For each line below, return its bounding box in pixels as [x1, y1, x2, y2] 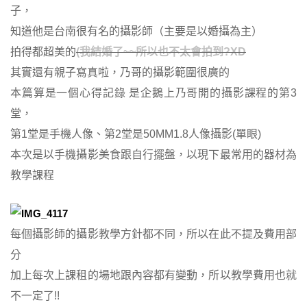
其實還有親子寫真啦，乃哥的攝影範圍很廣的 [10, 66, 230, 79]
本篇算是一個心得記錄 [10, 87, 126, 99]
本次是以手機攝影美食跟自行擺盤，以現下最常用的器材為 [10, 149, 297, 161]
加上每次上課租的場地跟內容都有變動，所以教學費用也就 [10, 269, 297, 282]
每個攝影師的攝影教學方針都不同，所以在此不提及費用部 [10, 228, 297, 241]
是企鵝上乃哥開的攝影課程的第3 [129, 87, 297, 99]
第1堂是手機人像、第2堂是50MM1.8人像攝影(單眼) [10, 128, 261, 140]
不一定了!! [10, 290, 60, 302]
